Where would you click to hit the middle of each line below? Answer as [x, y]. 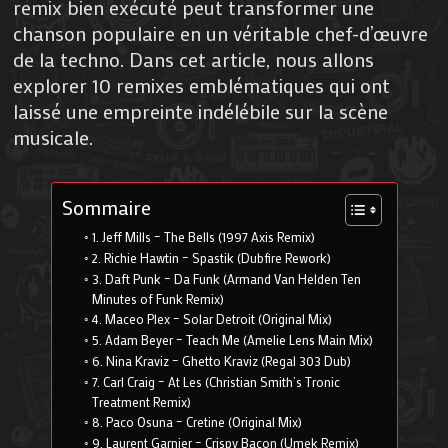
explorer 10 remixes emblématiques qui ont [202, 85]
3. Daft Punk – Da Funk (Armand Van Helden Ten [226, 279]
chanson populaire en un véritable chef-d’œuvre [221, 33]
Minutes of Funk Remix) [157, 299]
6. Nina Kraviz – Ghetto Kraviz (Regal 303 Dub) [221, 361]
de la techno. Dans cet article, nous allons [194, 59]
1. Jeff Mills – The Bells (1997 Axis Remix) [203, 237]
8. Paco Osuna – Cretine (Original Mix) [196, 422]
